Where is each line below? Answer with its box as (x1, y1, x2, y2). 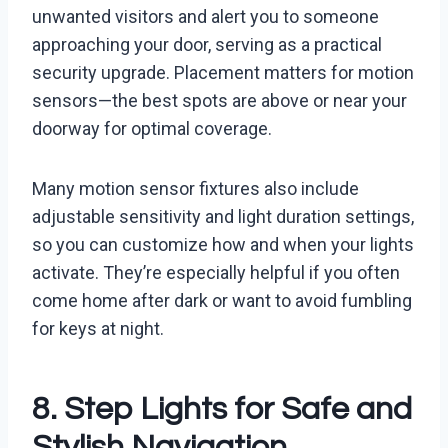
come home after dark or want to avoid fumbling (32, 290, 412, 312)
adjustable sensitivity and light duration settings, (32, 206, 414, 228)
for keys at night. (32, 318, 164, 340)
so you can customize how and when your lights (32, 234, 414, 256)
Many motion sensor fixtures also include (32, 178, 359, 200)
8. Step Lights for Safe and (32, 393, 412, 427)
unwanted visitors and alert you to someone (32, 6, 379, 28)
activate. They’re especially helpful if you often (32, 262, 400, 284)
